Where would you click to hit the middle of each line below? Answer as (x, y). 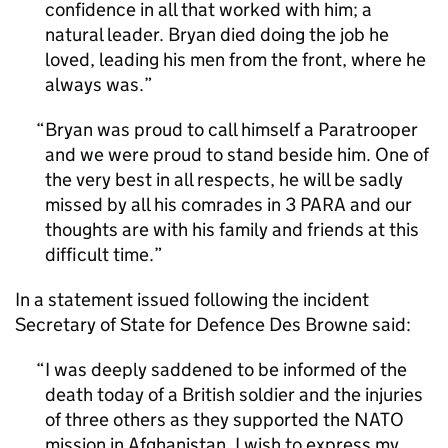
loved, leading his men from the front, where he (235, 59)
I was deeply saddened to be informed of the (226, 369)
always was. (94, 84)
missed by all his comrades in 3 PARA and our (228, 204)
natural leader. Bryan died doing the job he (217, 34)
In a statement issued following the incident (192, 299)
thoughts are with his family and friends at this (232, 229)
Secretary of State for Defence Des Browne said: (213, 324)
